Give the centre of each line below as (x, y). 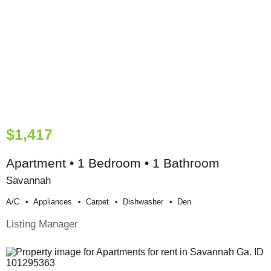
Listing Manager (42, 224)
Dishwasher (143, 202)
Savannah (28, 181)
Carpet (97, 202)
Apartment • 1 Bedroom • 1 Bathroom (113, 163)
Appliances (53, 202)
